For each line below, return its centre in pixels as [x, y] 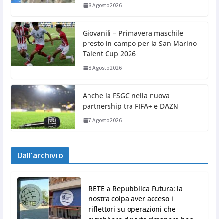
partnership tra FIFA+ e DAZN [130, 106]
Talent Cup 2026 [109, 54]
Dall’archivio [40, 156]
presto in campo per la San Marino [139, 44]
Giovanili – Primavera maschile [133, 33]
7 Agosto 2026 [105, 120]
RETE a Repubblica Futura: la [135, 189]
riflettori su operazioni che [132, 209]
